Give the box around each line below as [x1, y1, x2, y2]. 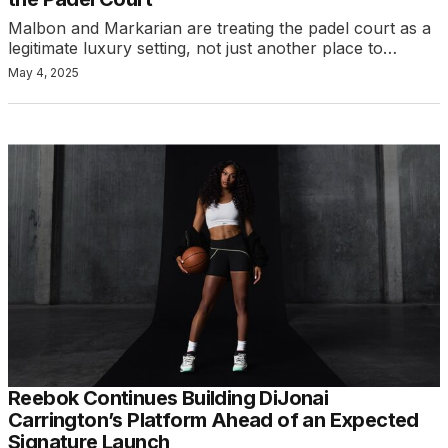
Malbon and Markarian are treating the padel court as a [8, 18, 431, 39]
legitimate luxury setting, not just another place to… [8, 38, 397, 59]
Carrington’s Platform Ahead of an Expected [8, 408, 419, 433]
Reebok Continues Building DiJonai [8, 386, 329, 411]
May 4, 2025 [8, 65, 79, 81]
